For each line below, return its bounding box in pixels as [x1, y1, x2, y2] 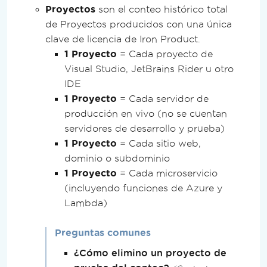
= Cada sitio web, [117, 138, 201, 148]
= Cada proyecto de [117, 48, 213, 59]
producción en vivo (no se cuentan [64, 108, 227, 119]
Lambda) [64, 197, 107, 208]
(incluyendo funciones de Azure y [64, 182, 222, 193]
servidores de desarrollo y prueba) [64, 123, 225, 133]
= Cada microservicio [117, 167, 218, 178]
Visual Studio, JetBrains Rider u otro [64, 63, 234, 74]
